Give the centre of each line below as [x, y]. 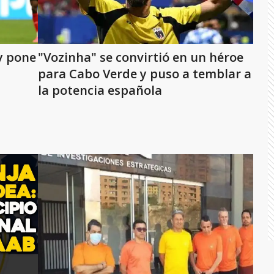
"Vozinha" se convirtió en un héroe [141, 57]
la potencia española [100, 90]
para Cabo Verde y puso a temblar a [145, 74]
